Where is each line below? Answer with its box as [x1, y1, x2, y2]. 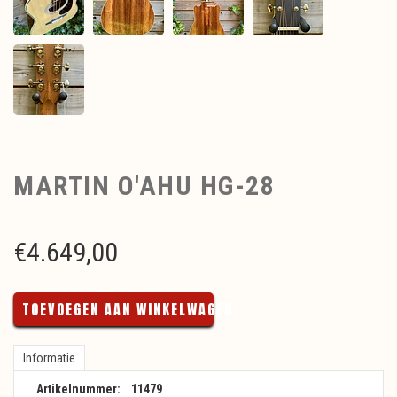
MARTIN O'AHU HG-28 [13, 170, 275, 202]
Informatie [23, 351, 75, 366]
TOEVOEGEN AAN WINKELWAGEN [22, 299, 233, 321]
